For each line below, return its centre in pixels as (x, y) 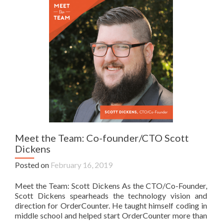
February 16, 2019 (82, 165)
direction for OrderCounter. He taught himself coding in (111, 205)
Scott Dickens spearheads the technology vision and (111, 195)
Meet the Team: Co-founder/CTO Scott (102, 138)
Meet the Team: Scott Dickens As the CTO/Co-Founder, (111, 186)
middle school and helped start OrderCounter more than (111, 215)
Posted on (33, 165)
